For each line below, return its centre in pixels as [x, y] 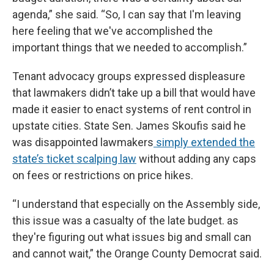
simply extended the [204, 142]
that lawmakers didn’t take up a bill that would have [134, 92]
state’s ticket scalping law [74, 158]
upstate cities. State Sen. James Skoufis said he [129, 125]
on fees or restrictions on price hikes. [103, 175]
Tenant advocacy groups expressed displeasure [129, 76]
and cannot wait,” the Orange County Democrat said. [137, 253]
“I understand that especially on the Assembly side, [136, 204]
